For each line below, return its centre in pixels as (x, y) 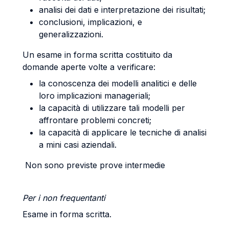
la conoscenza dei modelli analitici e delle (118, 83)
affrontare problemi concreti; (95, 120)
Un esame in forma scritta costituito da (97, 55)
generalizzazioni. (74, 34)
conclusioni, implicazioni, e (90, 22)
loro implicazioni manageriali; (95, 96)
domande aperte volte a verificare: (89, 67)
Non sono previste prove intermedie (94, 165)
